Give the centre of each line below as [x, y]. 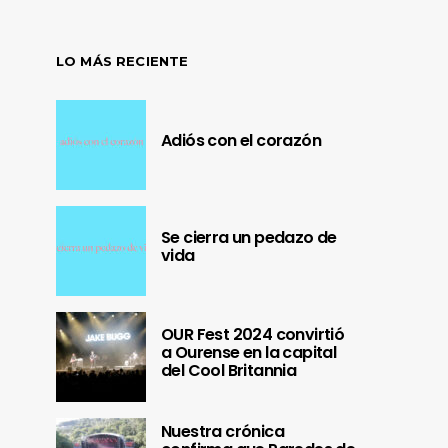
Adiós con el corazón [241, 141]
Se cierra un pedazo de [249, 238]
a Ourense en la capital [249, 353]
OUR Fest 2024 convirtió [253, 335]
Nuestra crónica [223, 432]
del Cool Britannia [229, 371]
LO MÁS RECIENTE [122, 61]
